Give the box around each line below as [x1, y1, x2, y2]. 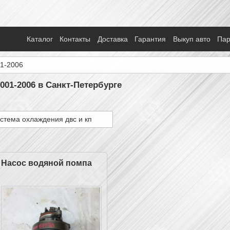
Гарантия [135, 35, 166, 43]
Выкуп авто [172, 35, 210, 43]
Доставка [97, 35, 128, 43]
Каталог [26, 35, 53, 43]
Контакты [60, 35, 91, 43]
